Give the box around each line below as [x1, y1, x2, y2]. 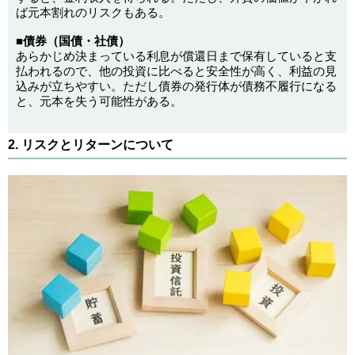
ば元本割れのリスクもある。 [16, 6, 170, 20]
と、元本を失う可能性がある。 [16, 94, 182, 109]
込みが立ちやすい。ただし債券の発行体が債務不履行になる [16, 79, 337, 94]
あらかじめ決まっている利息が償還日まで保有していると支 [16, 49, 337, 63]
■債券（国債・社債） [16, 34, 130, 48]
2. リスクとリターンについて [8, 138, 174, 152]
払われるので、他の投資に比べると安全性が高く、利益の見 [16, 64, 337, 78]
